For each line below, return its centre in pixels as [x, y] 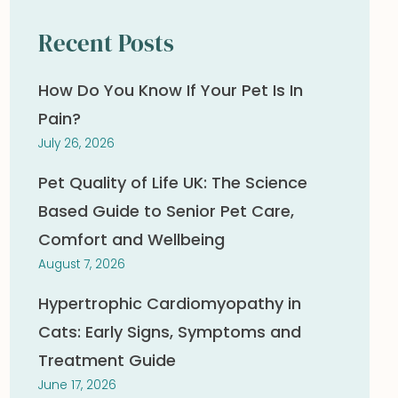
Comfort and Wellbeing [131, 239]
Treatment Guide [107, 360]
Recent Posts [106, 43]
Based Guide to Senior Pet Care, [166, 211]
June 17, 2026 [77, 385]
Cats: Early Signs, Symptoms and [169, 332]
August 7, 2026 [81, 264]
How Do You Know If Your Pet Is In [170, 90]
